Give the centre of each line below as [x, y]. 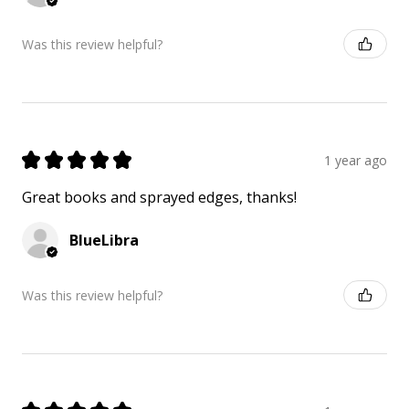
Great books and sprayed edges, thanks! [159, 198]
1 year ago [356, 160]
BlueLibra [104, 241]
